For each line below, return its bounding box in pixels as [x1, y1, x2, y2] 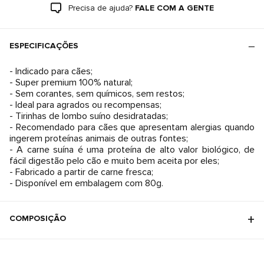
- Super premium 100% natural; [9, 77, 133, 88]
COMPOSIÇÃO [9, 213, 66, 223]
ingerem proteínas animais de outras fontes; [9, 133, 188, 144]
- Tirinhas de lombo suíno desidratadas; [9, 110, 168, 122]
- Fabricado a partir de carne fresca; [9, 166, 153, 178]
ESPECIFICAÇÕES [9, 41, 78, 51]
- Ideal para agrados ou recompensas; [9, 99, 161, 111]
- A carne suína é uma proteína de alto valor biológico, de [9, 144, 255, 156]
